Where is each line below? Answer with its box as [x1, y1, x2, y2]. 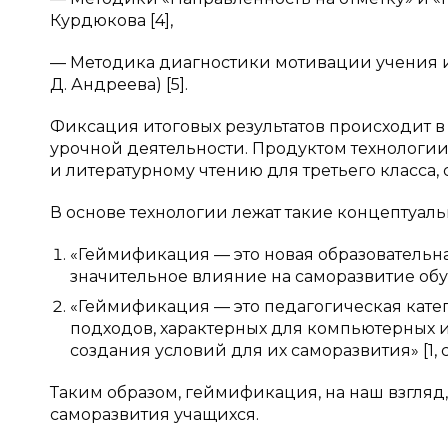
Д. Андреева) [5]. [50, 75, 188, 94]
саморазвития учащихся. [50, 405, 259, 424]
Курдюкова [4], [50, 11, 173, 30]
